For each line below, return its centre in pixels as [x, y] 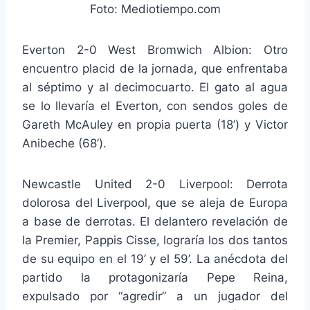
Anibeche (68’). [64, 144]
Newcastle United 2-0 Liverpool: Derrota [155, 184]
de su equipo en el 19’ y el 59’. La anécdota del [155, 259]
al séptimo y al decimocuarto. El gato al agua [155, 88]
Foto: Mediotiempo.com [155, 9]
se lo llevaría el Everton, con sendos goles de [155, 106]
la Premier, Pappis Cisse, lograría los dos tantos [155, 240]
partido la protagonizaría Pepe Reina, [155, 278]
